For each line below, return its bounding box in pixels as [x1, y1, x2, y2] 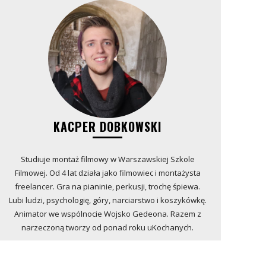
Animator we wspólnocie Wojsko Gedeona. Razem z [14, 208, 201, 219]
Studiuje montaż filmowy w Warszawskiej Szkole [20, 153, 195, 164]
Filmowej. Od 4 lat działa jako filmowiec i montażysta [14, 167, 201, 178]
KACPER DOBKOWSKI [53, 117, 162, 135]
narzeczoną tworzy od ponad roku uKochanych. [21, 221, 194, 233]
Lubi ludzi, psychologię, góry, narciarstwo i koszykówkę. [8, 194, 207, 205]
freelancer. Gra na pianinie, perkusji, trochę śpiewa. [15, 180, 201, 192]
